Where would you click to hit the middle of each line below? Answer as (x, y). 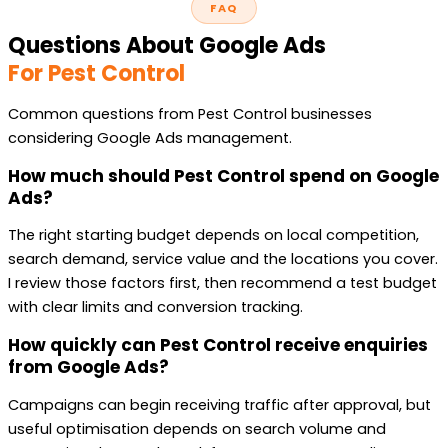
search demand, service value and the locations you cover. (223, 259)
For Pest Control (96, 73)
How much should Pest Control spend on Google (223, 175)
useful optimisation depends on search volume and (197, 428)
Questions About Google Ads (167, 45)
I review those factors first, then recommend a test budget (222, 283)
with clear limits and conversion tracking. (155, 307)
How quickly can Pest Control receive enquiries (218, 345)
